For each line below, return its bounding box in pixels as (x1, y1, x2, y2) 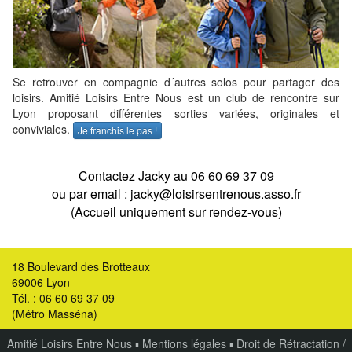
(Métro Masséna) (12, 306, 97, 322)
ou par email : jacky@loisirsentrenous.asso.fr (51, 185, 301, 203)
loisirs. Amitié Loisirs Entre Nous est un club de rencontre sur (13, 90, 339, 106)
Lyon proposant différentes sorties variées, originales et (13, 105, 339, 122)
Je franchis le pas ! (78, 123, 157, 137)
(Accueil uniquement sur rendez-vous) (70, 203, 282, 222)
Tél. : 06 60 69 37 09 (12, 290, 115, 306)
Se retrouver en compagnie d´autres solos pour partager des (13, 74, 339, 90)
